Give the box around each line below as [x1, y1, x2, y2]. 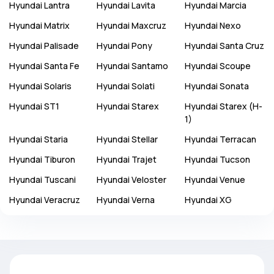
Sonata [219, 80, 249, 92]
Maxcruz [131, 20, 167, 31]
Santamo [131, 60, 169, 72]
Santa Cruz [219, 40, 264, 51]
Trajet [131, 154, 157, 165]
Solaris [44, 80, 72, 92]
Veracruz [44, 194, 80, 206]
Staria [44, 133, 68, 145]
